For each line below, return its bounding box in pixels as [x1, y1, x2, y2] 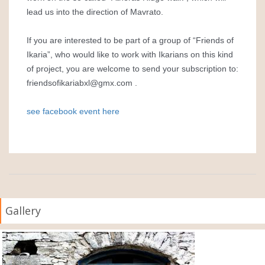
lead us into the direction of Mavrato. [27, 7, 163, 17]
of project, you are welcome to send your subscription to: [27, 64, 238, 73]
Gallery [5, 203, 41, 218]
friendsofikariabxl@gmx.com [27, 78, 132, 88]
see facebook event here [27, 106, 119, 116]
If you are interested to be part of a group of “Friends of [27, 35, 234, 45]
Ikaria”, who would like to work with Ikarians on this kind [27, 50, 233, 59]
